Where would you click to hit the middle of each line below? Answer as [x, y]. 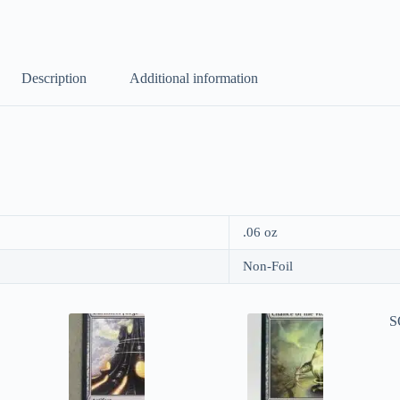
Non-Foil [268, 266]
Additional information [194, 79]
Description [54, 79]
